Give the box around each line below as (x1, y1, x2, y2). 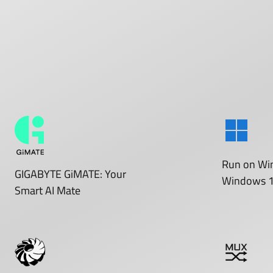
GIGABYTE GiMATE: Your (15, 166, 126, 183)
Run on (221, 156, 258, 173)
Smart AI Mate (15, 182, 80, 199)
